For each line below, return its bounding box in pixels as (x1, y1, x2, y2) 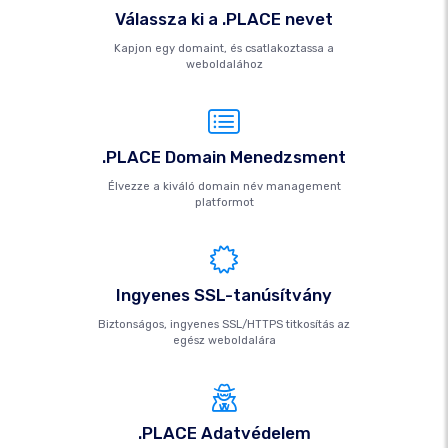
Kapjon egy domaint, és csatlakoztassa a (114, 42, 334, 55)
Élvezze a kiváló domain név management (107, 180, 341, 193)
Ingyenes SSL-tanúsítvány (116, 285, 332, 305)
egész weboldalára (172, 334, 276, 347)
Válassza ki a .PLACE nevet (115, 9, 333, 29)
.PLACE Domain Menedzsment (102, 147, 346, 167)
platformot (194, 196, 254, 209)
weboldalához (185, 58, 263, 71)
